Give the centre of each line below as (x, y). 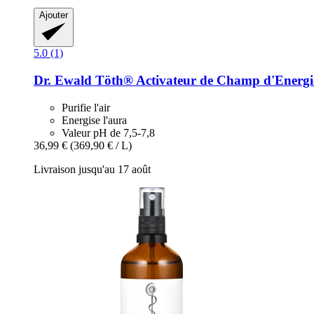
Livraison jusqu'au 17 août (92, 169)
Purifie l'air (86, 107)
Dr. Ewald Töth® (83, 80)
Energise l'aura (94, 120)
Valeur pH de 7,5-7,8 (108, 132)
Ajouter (54, 15)
